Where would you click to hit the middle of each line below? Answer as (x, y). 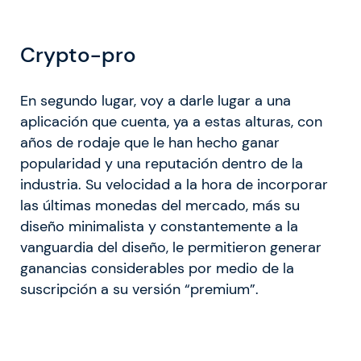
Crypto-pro (78, 54)
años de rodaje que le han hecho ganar (150, 143)
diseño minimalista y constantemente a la (159, 227)
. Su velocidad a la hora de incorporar (203, 185)
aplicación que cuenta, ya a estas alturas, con (171, 122)
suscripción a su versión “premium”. (139, 290)
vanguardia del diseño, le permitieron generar (171, 248)
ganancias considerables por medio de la (157, 269)
